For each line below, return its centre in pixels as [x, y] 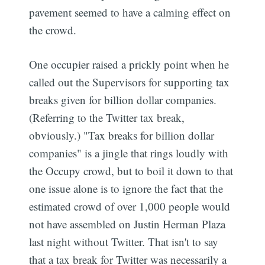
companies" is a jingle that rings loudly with [129, 153]
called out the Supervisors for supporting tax [130, 82]
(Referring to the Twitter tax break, [107, 118]
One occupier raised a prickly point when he [129, 64]
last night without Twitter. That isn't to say [124, 242]
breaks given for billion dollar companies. [123, 100]
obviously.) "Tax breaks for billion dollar [122, 135]
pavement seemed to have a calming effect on [130, 12]
